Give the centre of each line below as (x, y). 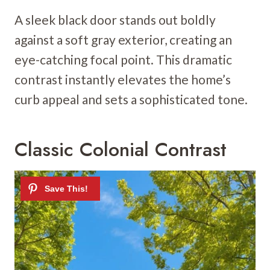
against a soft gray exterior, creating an (123, 39)
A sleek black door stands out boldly (115, 19)
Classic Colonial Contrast (121, 149)
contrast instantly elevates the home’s (123, 79)
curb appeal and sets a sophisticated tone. (131, 99)
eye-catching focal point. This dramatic (123, 59)
